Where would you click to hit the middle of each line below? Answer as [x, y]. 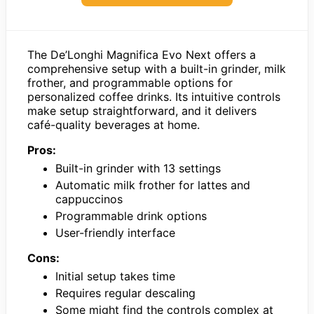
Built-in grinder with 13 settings [138, 168]
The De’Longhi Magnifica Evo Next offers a [142, 54]
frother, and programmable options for [130, 82]
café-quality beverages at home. [114, 124]
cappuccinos [89, 199]
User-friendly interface [115, 232]
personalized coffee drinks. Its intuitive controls [154, 96]
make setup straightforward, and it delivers [142, 110]
